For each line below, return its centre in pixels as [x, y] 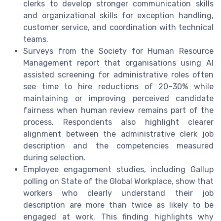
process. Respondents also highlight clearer [118, 122]
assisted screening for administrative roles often [118, 74]
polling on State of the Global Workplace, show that [118, 181]
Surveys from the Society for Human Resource [118, 51]
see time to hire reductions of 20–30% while [118, 86]
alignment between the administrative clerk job [118, 134]
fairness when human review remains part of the [118, 110]
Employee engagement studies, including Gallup [118, 169]
